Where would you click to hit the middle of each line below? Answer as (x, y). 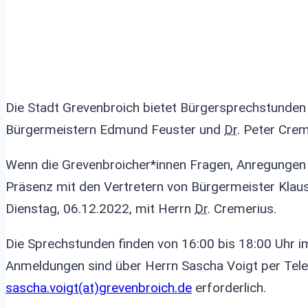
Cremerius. (243, 209)
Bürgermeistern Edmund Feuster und (115, 130)
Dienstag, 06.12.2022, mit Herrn (100, 209)
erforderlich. (229, 288)
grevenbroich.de (145, 288)
